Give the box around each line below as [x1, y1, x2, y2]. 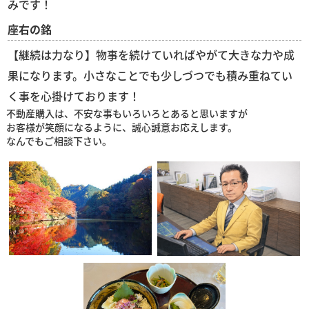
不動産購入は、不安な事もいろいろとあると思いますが [6, 106, 248, 120]
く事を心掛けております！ [8, 87, 141, 104]
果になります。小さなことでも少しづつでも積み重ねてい [8, 66, 293, 83]
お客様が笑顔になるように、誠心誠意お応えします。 [6, 119, 237, 134]
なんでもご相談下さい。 [6, 133, 112, 148]
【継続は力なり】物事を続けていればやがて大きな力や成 [8, 46, 295, 63]
